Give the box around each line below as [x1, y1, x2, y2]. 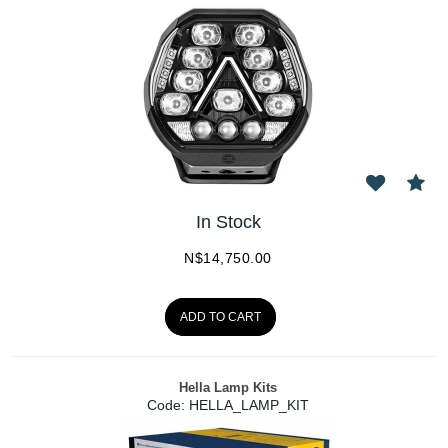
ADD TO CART [180, 309, 262, 324]
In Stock [195, 211, 261, 232]
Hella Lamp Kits [179, 380, 278, 396]
